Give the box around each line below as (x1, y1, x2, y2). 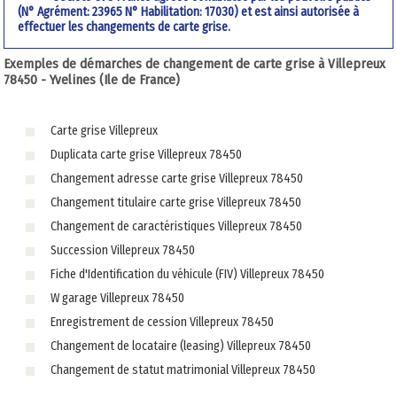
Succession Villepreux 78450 (50, 243, 195, 259)
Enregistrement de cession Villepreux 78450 (50, 315, 274, 331)
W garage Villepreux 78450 (50, 291, 184, 307)
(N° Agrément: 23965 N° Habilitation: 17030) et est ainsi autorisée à (18, 4, 360, 19)
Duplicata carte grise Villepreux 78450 (50, 147, 242, 163)
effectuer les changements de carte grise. (18, 19, 231, 35)
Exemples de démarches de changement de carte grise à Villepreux (4, 56, 386, 73)
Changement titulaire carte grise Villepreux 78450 (50, 195, 301, 211)
